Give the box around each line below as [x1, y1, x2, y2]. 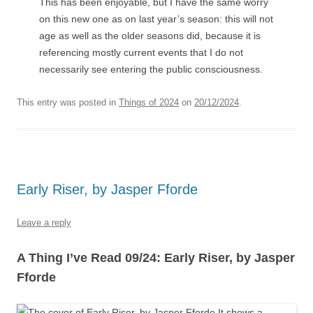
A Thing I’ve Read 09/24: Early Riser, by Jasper [17, 250, 295, 265]
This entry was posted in [17, 96, 119, 108]
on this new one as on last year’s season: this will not [39, 13, 273, 24]
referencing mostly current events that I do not [39, 46, 243, 58]
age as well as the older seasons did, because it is [39, 29, 261, 41]
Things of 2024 [119, 96, 179, 108]
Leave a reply [17, 217, 71, 228]
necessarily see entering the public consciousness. [39, 63, 263, 75]
